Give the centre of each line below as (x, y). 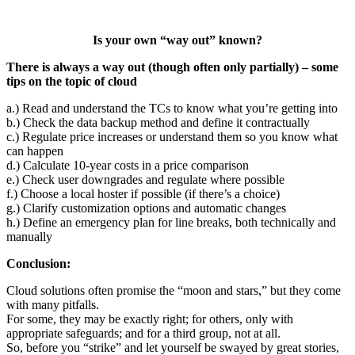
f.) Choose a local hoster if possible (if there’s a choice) (143, 193)
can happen (35, 151)
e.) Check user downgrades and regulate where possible (145, 179)
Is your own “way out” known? (177, 40)
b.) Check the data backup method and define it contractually (158, 122)
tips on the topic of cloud (72, 81)
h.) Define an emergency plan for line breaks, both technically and (171, 222)
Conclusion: (38, 263)
